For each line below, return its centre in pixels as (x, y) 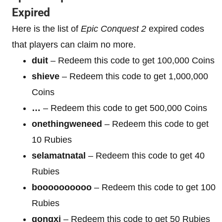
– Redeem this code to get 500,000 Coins (124, 108)
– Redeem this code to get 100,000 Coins (131, 60)
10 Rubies (52, 139)
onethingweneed (67, 124)
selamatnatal (59, 155)
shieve (46, 76)
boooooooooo (62, 187)
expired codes (175, 28)
